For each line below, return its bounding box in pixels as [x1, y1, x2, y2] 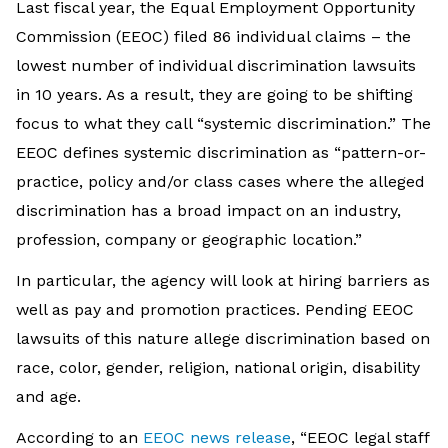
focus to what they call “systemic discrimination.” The [16, 113, 431, 133]
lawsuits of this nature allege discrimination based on [16, 328, 430, 348]
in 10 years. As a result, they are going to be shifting [16, 84, 413, 104]
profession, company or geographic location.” [16, 229, 362, 249]
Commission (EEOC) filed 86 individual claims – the [16, 26, 411, 46]
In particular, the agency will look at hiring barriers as [16, 270, 430, 290]
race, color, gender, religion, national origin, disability [16, 357, 420, 377]
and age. [16, 386, 81, 406]
